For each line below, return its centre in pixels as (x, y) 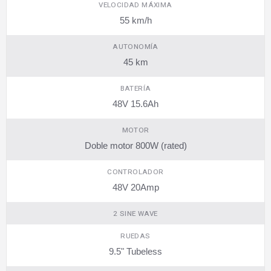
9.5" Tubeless (135, 251)
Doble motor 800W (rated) (135, 145)
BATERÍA (135, 88)
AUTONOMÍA (135, 47)
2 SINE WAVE (135, 214)
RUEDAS (135, 236)
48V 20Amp (135, 187)
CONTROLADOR (135, 172)
